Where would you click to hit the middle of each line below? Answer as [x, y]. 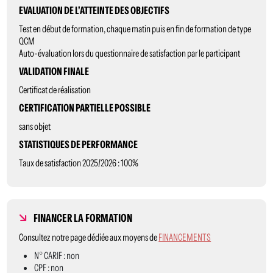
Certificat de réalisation [55, 90]
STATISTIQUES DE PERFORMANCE [79, 144]
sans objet [35, 126]
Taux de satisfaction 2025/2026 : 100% [79, 163]
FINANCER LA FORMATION [83, 218]
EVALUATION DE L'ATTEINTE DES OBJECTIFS [94, 10]
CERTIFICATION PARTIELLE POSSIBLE [85, 108]
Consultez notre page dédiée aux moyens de [89, 237]
